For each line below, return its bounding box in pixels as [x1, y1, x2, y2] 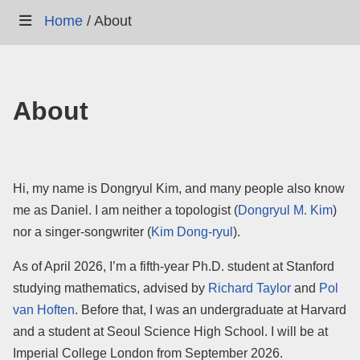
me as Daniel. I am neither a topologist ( [13, 203, 238, 217]
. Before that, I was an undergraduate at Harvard [75, 303, 346, 317]
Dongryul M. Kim [238, 203, 333, 217]
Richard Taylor [208, 281, 291, 295]
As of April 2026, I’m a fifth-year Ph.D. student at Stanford [13, 260, 334, 273]
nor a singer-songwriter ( [13, 225, 151, 239]
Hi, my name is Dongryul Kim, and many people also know [13, 182, 345, 195]
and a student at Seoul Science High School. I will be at [13, 325, 328, 338]
